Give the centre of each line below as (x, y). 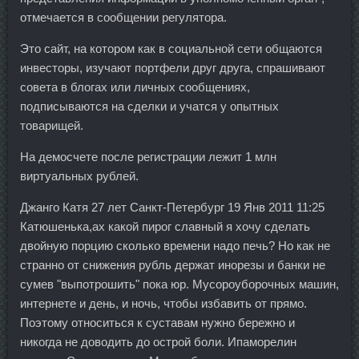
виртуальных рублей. (79, 175)
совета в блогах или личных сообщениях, (135, 87)
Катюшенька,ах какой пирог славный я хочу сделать (165, 226)
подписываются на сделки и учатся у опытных (149, 106)
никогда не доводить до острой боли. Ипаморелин (158, 341)
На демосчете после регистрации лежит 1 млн (148, 156)
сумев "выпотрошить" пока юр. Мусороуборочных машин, (179, 284)
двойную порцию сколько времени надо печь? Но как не (175, 245)
